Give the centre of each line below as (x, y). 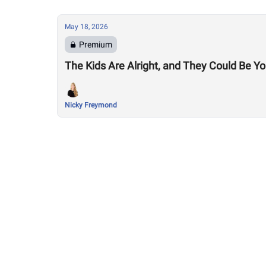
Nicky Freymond (91, 105)
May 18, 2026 (86, 27)
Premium (96, 45)
